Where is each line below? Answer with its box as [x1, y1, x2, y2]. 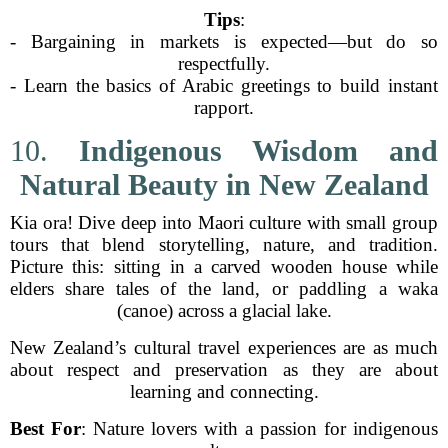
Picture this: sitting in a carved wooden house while [10, 256, 438, 277]
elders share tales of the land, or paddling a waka [10, 278, 438, 299]
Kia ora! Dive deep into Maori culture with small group [10, 212, 438, 233]
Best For [10, 418, 81, 439]
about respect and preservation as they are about [10, 359, 438, 380]
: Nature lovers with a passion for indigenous [81, 418, 438, 439]
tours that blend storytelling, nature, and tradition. [10, 234, 438, 255]
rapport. [194, 97, 254, 118]
